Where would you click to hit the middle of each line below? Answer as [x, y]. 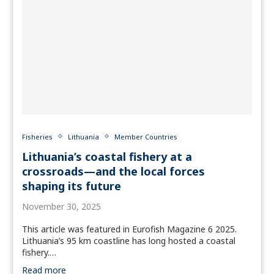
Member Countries [146, 136]
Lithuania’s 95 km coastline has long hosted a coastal [129, 240]
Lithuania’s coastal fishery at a [107, 156]
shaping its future [72, 186]
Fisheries [37, 136]
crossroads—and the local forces [113, 171]
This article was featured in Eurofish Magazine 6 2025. [129, 229]
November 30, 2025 [61, 206]
